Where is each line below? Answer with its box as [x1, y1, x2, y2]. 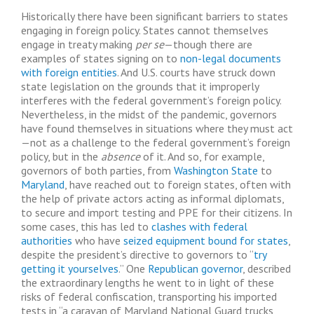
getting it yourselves [21, 261, 118, 275]
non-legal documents [180, 51, 281, 65]
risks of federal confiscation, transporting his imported [21, 289, 277, 303]
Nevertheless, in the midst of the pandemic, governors [21, 107, 277, 121]
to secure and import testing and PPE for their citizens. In [21, 205, 292, 219]
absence [101, 149, 140, 163]
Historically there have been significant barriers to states [21, 9, 288, 23]
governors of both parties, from [21, 163, 174, 177]
